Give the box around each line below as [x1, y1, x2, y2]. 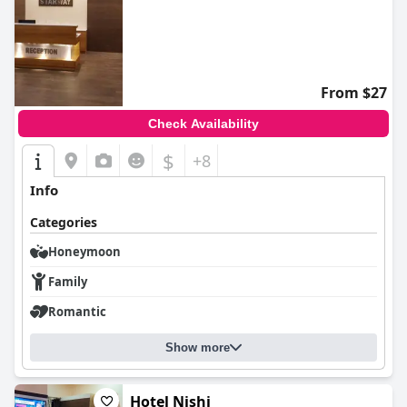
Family [48, 273, 87, 290]
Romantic [48, 303, 106, 320]
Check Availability [148, 116, 259, 131]
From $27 [321, 83, 387, 103]
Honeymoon [48, 243, 121, 260]
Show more [165, 341, 230, 354]
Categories [30, 213, 97, 231]
